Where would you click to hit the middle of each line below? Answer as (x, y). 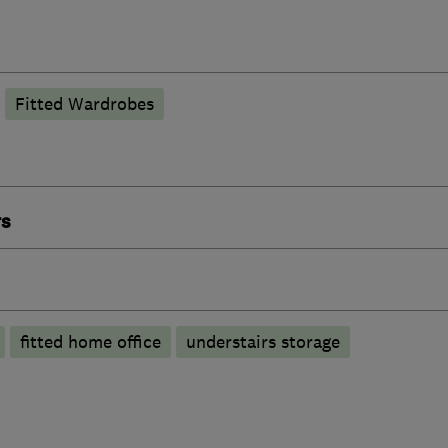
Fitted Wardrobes (84, 103)
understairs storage (262, 341)
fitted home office (90, 341)
